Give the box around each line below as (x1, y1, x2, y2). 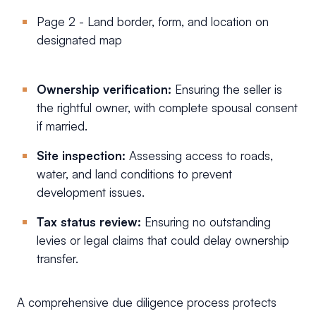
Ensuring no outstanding (141, 214, 271, 229)
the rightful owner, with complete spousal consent (37, 99, 298, 115)
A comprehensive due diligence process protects (17, 294, 276, 310)
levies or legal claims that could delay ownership (37, 232, 289, 248)
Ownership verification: (37, 81, 171, 97)
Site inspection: (37, 147, 129, 163)
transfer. (37, 250, 78, 266)
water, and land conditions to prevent (37, 166, 232, 181)
